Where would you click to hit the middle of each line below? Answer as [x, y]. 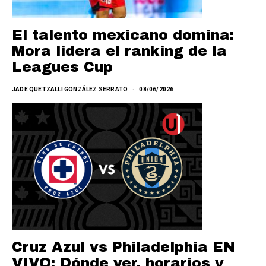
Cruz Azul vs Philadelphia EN [123, 247]
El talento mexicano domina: [123, 35]
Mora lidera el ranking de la [119, 51]
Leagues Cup [62, 67]
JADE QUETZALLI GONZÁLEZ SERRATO [70, 89]
